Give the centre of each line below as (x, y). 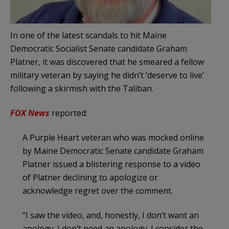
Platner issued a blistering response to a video (111, 164)
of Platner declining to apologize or (90, 177)
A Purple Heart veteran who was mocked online (113, 137)
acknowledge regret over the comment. (98, 190)
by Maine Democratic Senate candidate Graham (113, 151)
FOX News (30, 113)
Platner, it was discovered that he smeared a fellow (107, 62)
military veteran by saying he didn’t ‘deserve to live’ (107, 75)
